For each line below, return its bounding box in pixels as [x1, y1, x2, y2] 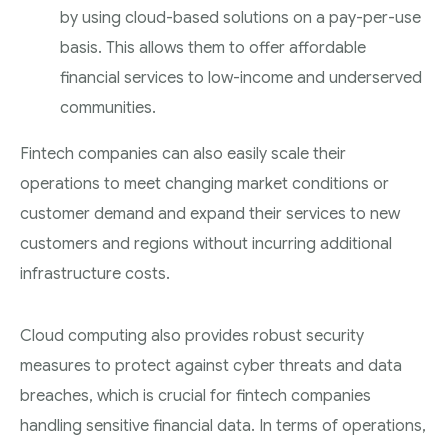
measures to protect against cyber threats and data [20, 356, 402, 376]
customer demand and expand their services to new [20, 204, 400, 224]
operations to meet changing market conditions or [20, 174, 389, 194]
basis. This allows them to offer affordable [60, 38, 366, 58]
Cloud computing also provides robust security [20, 326, 364, 346]
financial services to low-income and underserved [60, 68, 422, 88]
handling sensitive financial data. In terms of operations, [20, 416, 426, 436]
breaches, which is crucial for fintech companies [20, 386, 371, 406]
